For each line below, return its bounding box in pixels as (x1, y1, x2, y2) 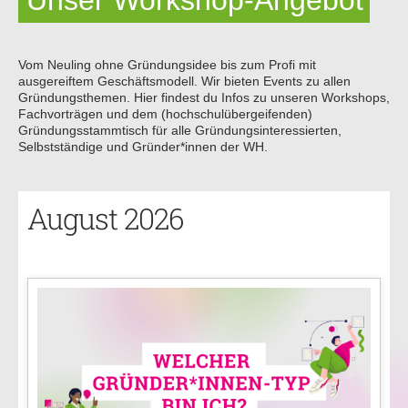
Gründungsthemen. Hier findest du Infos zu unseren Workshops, (18, 89, 390, 105)
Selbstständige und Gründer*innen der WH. (18, 138, 268, 154)
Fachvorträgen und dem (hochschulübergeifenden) (18, 106, 312, 121)
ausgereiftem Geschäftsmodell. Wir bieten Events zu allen (18, 73, 351, 88)
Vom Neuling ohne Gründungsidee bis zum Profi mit (18, 56, 316, 72)
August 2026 (27, 198, 184, 238)
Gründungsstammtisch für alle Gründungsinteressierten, (18, 122, 342, 138)
